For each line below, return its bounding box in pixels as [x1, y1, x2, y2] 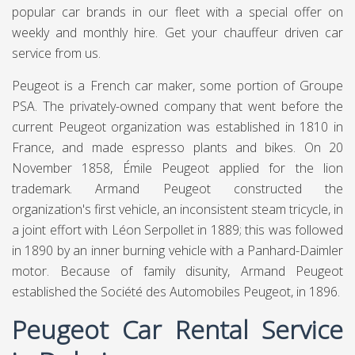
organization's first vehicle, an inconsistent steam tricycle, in [12, 200, 343, 218]
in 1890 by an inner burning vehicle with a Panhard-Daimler [12, 242, 343, 259]
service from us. [12, 44, 101, 62]
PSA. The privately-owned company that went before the [12, 97, 343, 115]
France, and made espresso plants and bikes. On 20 [12, 139, 343, 156]
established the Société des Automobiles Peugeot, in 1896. [12, 283, 340, 300]
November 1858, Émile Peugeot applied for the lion [12, 159, 343, 177]
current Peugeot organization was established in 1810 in [12, 118, 343, 136]
